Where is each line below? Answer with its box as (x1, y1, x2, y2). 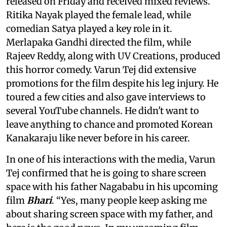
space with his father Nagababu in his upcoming (6, 180, 218, 193)
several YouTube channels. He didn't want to (6, 104, 199, 117)
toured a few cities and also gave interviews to (6, 91, 206, 103)
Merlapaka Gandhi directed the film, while (6, 36, 191, 48)
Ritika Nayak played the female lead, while (6, 9, 191, 21)
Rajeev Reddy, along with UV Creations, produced (6, 50, 220, 62)
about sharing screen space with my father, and (6, 208, 213, 220)
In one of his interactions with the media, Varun (6, 153, 215, 165)
